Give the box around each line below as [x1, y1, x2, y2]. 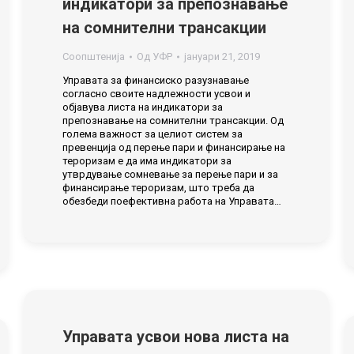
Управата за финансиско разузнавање [62, 74, 249, 86]
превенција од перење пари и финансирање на [62, 141, 285, 153]
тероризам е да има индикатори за [62, 155, 232, 167]
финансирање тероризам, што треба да [62, 182, 254, 194]
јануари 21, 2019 [184, 51, 260, 62]
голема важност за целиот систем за [62, 128, 243, 140]
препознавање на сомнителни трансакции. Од [62, 115, 284, 126]
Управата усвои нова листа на [62, 327, 289, 346]
